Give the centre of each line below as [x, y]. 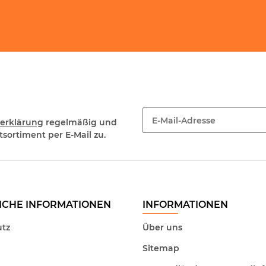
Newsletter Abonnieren [193, 138]
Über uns [162, 227]
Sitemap [161, 248]
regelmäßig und [80, 122]
